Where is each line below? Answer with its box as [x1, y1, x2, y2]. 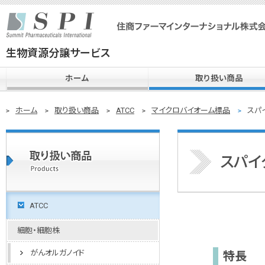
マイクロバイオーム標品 [151, 106, 230, 115]
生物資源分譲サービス [6, 47, 110, 59]
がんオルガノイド [30, 248, 85, 257]
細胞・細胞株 [17, 226, 60, 235]
